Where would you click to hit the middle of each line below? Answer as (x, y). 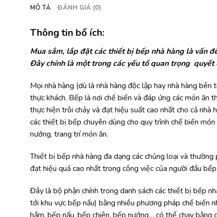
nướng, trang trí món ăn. (69, 134)
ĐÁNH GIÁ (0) (80, 8)
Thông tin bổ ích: (67, 33)
